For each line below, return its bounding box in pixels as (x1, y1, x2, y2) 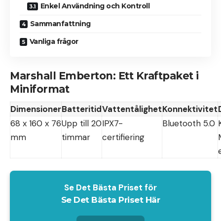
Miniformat (10, 83, 69, 95)
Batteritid (62, 103, 102, 114)
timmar (62, 131, 90, 143)
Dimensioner (10, 103, 61, 114)
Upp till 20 (62, 117, 102, 129)
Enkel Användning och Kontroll (40, 1, 149, 10)
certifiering (102, 131, 145, 143)
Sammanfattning (30, 19, 91, 28)
